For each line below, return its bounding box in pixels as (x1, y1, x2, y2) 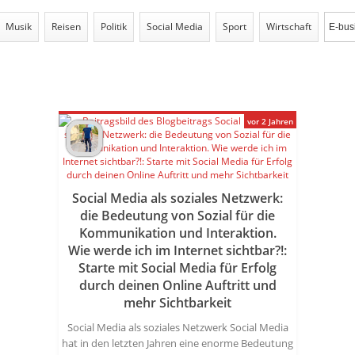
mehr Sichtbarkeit (124, 294, 231, 311)
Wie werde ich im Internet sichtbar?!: (68, 242, 287, 259)
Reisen (52, 20, 81, 33)
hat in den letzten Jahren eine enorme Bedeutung (62, 336, 293, 350)
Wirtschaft (266, 20, 311, 33)
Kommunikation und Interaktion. (78, 224, 277, 242)
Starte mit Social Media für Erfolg (78, 259, 277, 277)
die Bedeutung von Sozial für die (80, 207, 275, 224)
